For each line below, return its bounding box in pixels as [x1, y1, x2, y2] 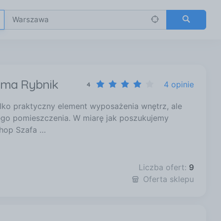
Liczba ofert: [139, 162, 189, 173]
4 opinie [164, 79, 194, 89]
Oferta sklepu [143, 174, 194, 184]
